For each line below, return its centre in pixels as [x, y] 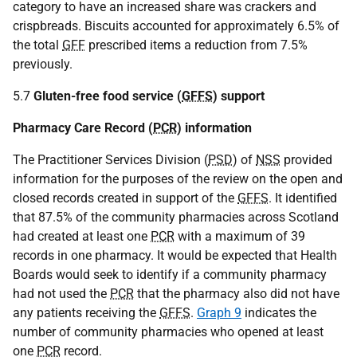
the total [37, 45]
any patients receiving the [86, 312]
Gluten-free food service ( [108, 96]
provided [306, 159]
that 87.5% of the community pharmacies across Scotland [176, 217]
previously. [43, 64]
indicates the [279, 312]
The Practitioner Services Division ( [110, 159]
